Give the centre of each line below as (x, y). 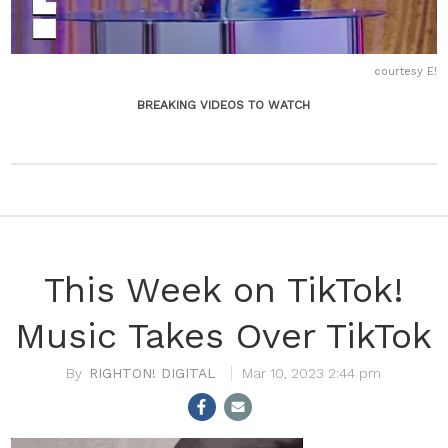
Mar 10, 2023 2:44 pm (312, 372)
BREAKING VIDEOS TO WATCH (224, 104)
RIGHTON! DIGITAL (153, 372)
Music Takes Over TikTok (224, 335)
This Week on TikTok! (223, 289)
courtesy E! (405, 71)
